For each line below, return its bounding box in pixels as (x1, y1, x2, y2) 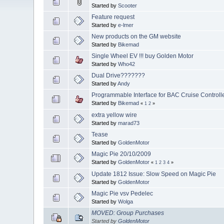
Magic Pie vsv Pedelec (91, 189, 153, 197)
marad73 (118, 119, 140, 126)
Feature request (91, 13, 135, 20)
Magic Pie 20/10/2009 (91, 150, 151, 157)
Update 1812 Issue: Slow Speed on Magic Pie (91, 170, 216, 177)
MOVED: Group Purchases (91, 209, 164, 216)
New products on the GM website (91, 32, 181, 40)
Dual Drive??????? (91, 71, 145, 79)
